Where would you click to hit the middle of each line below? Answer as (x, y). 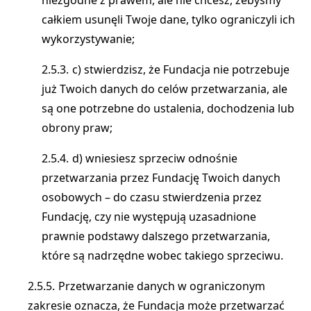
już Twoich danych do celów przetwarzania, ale (165, 89)
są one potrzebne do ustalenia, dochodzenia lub (168, 108)
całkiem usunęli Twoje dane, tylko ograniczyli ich (168, 19)
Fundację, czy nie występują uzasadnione (149, 217)
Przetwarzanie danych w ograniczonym (162, 286)
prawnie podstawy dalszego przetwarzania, (156, 236)
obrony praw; (77, 128)
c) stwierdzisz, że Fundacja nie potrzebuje (181, 69)
